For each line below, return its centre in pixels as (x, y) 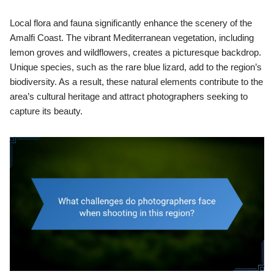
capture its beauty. (46, 111)
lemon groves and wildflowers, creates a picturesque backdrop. (135, 53)
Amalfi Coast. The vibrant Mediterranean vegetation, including (132, 38)
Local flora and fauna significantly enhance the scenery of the (131, 23)
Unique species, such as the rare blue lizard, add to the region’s (136, 67)
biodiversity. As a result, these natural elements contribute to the (136, 82)
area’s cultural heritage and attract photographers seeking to (129, 97)
